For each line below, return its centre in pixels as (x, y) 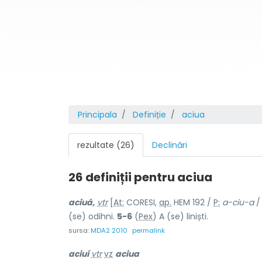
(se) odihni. (93, 216)
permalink (149, 230)
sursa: (80, 230)
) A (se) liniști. (180, 216)
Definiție (149, 115)
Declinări (170, 145)
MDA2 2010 (109, 230)
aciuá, (82, 202)
